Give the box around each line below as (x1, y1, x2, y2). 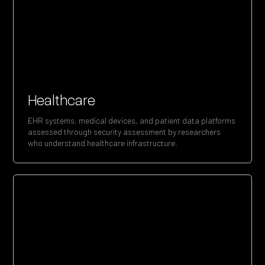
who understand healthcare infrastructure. (28, 137, 178, 148)
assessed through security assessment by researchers (28, 126, 221, 137)
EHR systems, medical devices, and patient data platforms (28, 115, 236, 125)
